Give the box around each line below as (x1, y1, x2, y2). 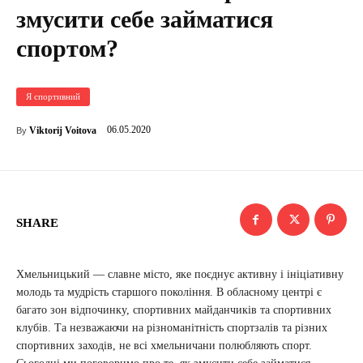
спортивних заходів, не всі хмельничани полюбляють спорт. (16, 340, 312, 352)
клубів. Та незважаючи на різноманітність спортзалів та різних (16, 322, 327, 334)
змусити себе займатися (16, 6, 273, 32)
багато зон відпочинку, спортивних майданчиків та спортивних (16, 304, 331, 316)
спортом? (16, 35, 118, 62)
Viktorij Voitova (29, 125, 96, 136)
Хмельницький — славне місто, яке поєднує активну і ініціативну (16, 268, 344, 280)
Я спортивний (26, 92, 80, 101)
